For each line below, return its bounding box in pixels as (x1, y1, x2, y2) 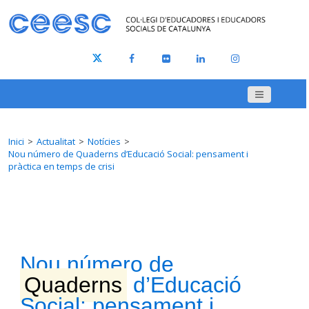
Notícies (88, 135, 121, 148)
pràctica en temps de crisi (8, 160, 114, 173)
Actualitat (37, 135, 75, 148)
